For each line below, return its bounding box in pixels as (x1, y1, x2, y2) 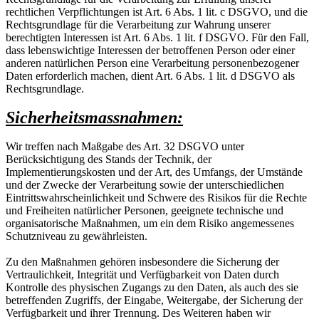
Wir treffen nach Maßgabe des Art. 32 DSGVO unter (6, 140, 244, 152)
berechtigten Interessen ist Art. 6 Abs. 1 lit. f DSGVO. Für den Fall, (6, 31, 309, 43)
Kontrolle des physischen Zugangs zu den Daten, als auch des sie (6, 281, 298, 293)
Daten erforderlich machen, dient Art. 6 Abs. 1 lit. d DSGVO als (6, 69, 295, 82)
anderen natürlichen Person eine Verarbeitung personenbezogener (6, 56, 299, 69)
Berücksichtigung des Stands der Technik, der (6, 152, 211, 165)
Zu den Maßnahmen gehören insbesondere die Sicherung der (6, 255, 279, 268)
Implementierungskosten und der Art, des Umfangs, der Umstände (6, 165, 303, 178)
